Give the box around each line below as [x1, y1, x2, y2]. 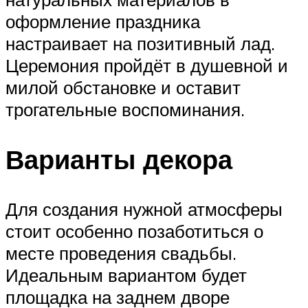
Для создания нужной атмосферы [5, 198, 283, 221]
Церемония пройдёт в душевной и [5, 54, 288, 77]
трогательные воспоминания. [5, 98, 245, 121]
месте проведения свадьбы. [5, 242, 236, 265]
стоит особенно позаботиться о [5, 220, 263, 243]
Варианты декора [5, 142, 232, 177]
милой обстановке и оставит [5, 76, 241, 99]
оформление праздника [5, 10, 200, 33]
